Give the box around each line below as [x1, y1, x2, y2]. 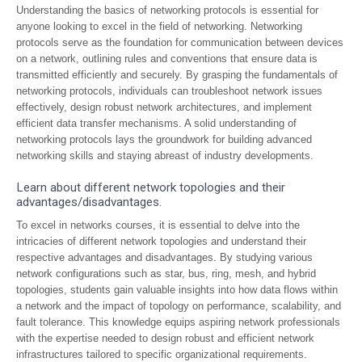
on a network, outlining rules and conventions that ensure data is [16, 53, 318, 65]
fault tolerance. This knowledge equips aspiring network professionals [16, 316, 340, 328]
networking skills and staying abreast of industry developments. [16, 149, 314, 162]
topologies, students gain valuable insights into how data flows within [16, 284, 338, 296]
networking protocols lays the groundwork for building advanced [16, 133, 312, 145]
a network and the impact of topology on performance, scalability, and [16, 300, 341, 312]
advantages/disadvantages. [16, 195, 162, 209]
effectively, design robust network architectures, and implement [16, 101, 312, 113]
